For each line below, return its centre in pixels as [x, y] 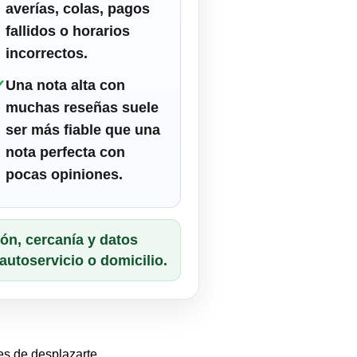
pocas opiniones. [65, 175]
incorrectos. [47, 54]
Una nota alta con [66, 86]
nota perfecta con [66, 153]
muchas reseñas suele [82, 108]
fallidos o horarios [68, 31]
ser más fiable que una [83, 130]
